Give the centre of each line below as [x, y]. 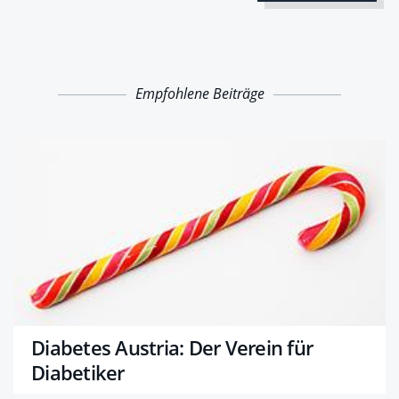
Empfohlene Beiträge [199, 93]
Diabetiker [78, 372]
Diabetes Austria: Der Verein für [172, 347]
